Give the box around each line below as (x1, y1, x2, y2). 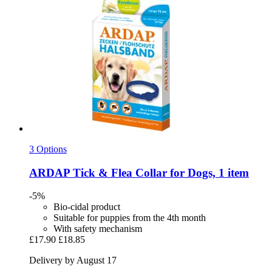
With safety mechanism (53, 223, 142, 234)
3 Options (29, 143, 67, 154)
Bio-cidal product (53, 202, 120, 212)
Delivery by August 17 (29, 255, 117, 266)
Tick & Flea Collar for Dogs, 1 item (70, 166, 249, 179)
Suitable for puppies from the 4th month (53, 212, 206, 223)
